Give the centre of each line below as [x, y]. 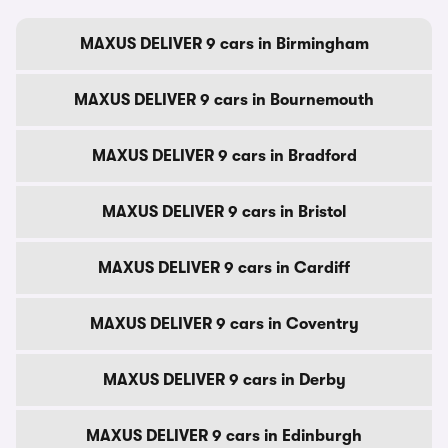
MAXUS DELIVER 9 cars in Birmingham [224, 44]
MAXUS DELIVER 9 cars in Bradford [224, 156]
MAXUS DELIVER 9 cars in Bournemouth [224, 100]
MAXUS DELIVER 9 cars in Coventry [224, 324]
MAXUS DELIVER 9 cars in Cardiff [224, 268]
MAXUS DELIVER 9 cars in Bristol [224, 212]
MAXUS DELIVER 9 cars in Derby [224, 380]
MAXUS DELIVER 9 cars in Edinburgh [224, 436]
